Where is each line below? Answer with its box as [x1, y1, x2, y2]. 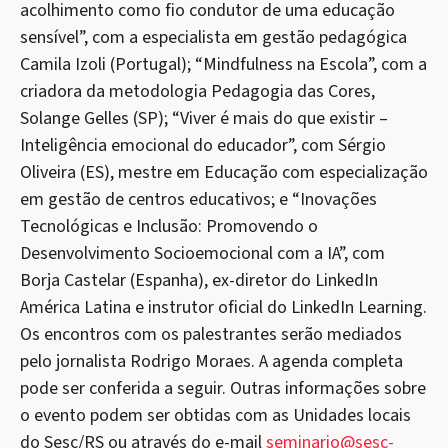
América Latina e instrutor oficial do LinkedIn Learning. [20, 294, 427, 320]
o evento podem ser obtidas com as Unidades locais [20, 402, 411, 428]
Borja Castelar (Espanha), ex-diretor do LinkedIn [20, 267, 378, 293]
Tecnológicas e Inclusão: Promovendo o [20, 213, 318, 239]
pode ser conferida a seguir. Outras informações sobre [20, 375, 426, 401]
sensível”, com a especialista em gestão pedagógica [20, 24, 407, 50]
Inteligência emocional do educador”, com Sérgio [20, 132, 386, 158]
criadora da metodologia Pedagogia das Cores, [20, 78, 375, 104]
